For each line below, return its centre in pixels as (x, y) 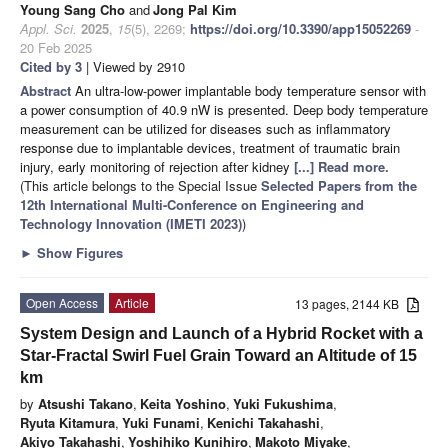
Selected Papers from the (339, 186)
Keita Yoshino (183, 404)
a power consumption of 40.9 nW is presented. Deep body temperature (224, 110)
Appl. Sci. (48, 29)
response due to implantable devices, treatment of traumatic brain (210, 148)
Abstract (47, 91)
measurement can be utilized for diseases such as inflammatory (205, 129)
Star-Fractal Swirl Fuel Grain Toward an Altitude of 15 (218, 356)
